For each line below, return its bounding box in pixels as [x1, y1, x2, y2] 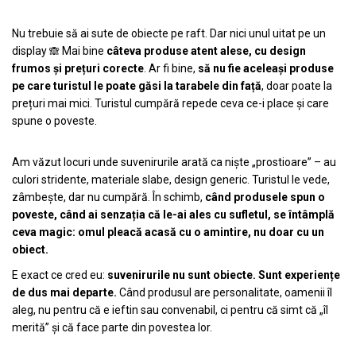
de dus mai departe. [12, 286, 119, 300]
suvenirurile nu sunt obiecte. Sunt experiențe [107, 269, 340, 282]
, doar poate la [261, 79, 332, 93]
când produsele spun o [205, 191, 325, 204]
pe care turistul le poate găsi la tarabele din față [12, 79, 261, 93]
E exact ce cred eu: [12, 269, 107, 282]
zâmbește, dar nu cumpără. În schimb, [12, 191, 205, 204]
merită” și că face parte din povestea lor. [12, 321, 212, 335]
